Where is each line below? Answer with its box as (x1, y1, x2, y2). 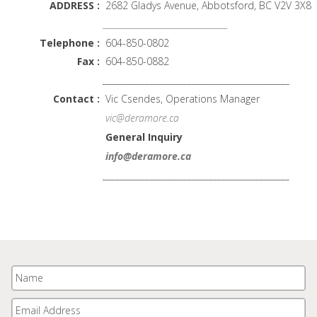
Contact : (47, 92, 103, 106)
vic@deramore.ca (105, 111, 179, 125)
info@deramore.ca (105, 149, 191, 163)
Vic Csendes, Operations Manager (103, 92, 260, 106)
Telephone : (40, 36, 103, 50)
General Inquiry (103, 130, 183, 144)
